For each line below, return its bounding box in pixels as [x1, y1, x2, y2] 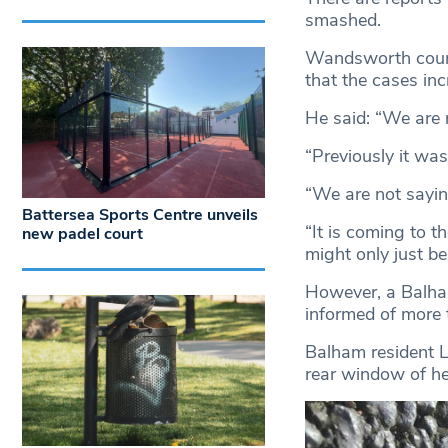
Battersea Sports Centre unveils [22, 204, 258, 227]
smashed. [304, 8, 381, 33]
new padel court [22, 223, 143, 246]
